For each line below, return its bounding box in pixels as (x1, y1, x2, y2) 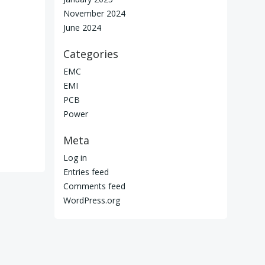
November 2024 (63, 7, 125, 19)
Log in (63, 151, 87, 163)
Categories (63, 46, 118, 61)
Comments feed (63, 180, 125, 192)
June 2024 (63, 21, 101, 33)
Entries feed (63, 166, 109, 177)
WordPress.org (63, 194, 120, 206)
